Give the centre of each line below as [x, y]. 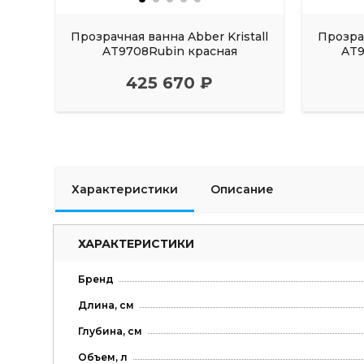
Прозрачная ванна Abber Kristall [170, 36]
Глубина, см [110, 331]
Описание [242, 190]
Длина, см [106, 305]
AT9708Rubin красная [169, 51]
